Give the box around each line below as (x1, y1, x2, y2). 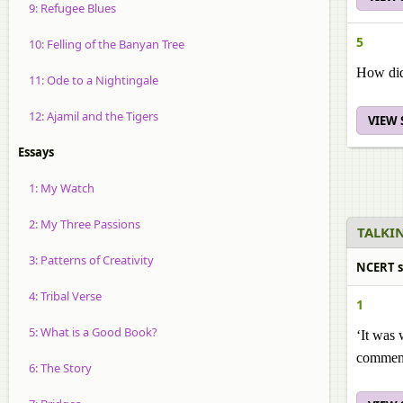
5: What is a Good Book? (18, 324, 157, 340)
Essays (18, 144, 54, 160)
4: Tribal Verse (18, 288, 102, 304)
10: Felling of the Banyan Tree (18, 36, 184, 52)
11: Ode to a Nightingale (18, 72, 158, 88)
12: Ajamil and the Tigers (18, 108, 158, 124)
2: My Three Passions (18, 216, 140, 232)
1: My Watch (18, 180, 94, 196)
